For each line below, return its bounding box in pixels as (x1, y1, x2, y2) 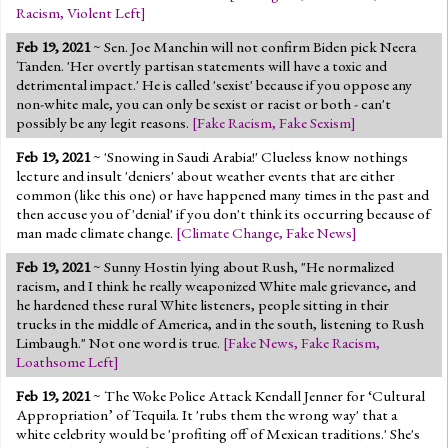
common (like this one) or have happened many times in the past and (16, 184, 429, 205)
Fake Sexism (279, 112, 351, 133)
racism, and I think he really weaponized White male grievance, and (16, 275, 416, 296)
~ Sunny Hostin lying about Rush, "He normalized (90, 256, 394, 277)
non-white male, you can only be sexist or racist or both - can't (16, 93, 391, 114)
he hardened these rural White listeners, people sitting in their (16, 294, 389, 315)
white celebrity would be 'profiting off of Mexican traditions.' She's (16, 423, 420, 444)
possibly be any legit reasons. (16, 112, 192, 133)
